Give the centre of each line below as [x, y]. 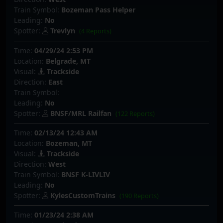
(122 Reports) [135, 113]
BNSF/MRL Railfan [81, 113]
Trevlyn [63, 31]
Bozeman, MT [69, 143]
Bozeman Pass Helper [98, 10]
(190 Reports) [139, 196]
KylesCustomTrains [83, 195]
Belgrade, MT [68, 61]
